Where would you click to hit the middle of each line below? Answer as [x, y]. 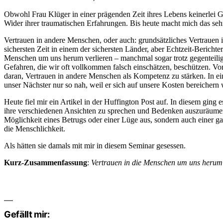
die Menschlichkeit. [35, 128]
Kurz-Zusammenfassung [46, 162]
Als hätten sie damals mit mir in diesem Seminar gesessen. [95, 145]
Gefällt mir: [27, 214]
